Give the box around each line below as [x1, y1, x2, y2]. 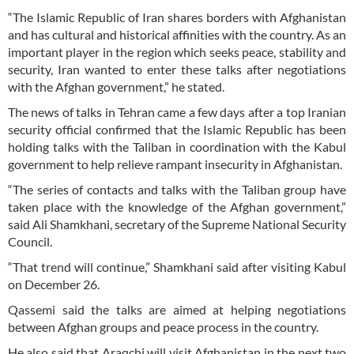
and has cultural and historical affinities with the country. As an [8, 26, 346, 42]
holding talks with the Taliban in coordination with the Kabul [8, 138, 346, 154]
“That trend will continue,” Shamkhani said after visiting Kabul [8, 258, 346, 274]
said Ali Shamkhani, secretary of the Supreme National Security [8, 216, 346, 232]
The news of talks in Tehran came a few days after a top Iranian [8, 104, 346, 119]
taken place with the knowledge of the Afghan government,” [8, 198, 346, 214]
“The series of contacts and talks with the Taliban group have [8, 181, 346, 197]
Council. [8, 233, 52, 249]
